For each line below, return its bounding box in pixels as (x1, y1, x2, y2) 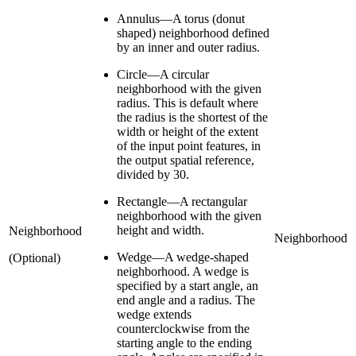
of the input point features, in (117, 138, 261, 153)
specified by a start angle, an (117, 278, 258, 292)
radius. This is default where (117, 95, 258, 110)
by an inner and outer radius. (117, 40, 260, 54)
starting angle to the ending (117, 335, 252, 350)
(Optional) (9, 250, 60, 265)
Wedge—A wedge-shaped (117, 250, 249, 264)
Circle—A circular (117, 67, 209, 81)
